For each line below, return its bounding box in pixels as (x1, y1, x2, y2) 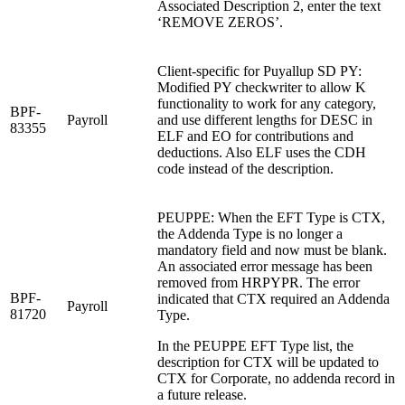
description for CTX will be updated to (157, 353, 379, 370)
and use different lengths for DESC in (157, 111, 372, 127)
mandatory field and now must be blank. (157, 241, 387, 258)
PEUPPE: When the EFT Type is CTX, (157, 209, 385, 225)
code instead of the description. (157, 160, 334, 176)
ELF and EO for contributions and (157, 127, 353, 144)
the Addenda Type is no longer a (157, 225, 343, 241)
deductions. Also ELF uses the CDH (157, 144, 366, 160)
